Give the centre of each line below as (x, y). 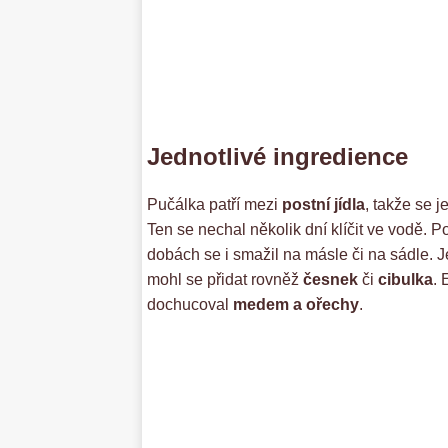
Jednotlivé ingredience (277, 157)
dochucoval (190, 305)
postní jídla (323, 205)
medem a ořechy (296, 305)
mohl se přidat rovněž (225, 280)
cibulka (405, 280)
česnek (332, 280)
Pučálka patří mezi (214, 205)
